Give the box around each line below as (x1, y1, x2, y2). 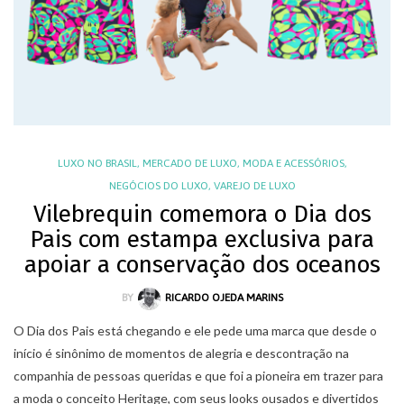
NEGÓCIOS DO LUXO (108, 179, 208, 193)
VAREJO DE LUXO (213, 179, 296, 193)
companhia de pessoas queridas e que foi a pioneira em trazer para (14, 367, 383, 383)
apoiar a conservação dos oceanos (23, 251, 381, 280)
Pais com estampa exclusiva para (30, 225, 374, 254)
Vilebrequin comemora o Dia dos (32, 200, 372, 229)
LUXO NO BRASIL (57, 157, 137, 170)
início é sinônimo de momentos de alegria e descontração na (14, 344, 349, 361)
